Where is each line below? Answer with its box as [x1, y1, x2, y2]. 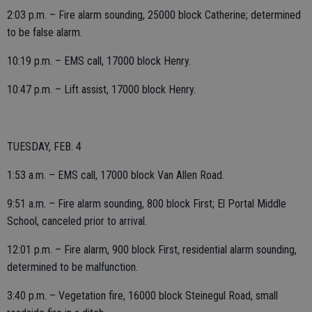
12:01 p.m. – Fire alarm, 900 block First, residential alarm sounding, [7, 243, 297, 256]
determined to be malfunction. [7, 260, 138, 274]
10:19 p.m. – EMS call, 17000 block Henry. [7, 54, 191, 68]
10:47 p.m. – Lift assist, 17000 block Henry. [7, 83, 196, 96]
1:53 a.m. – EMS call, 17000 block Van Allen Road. [7, 169, 224, 182]
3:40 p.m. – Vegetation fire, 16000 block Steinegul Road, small [7, 289, 278, 302]
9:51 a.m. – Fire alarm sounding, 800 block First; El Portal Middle [7, 197, 286, 210]
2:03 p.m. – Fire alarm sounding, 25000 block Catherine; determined [7, 8, 301, 22]
